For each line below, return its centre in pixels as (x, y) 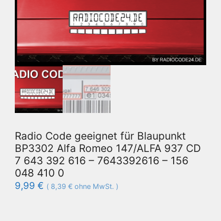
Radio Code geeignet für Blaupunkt (100, 136)
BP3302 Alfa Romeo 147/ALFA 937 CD (108, 148)
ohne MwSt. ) (95, 186)
